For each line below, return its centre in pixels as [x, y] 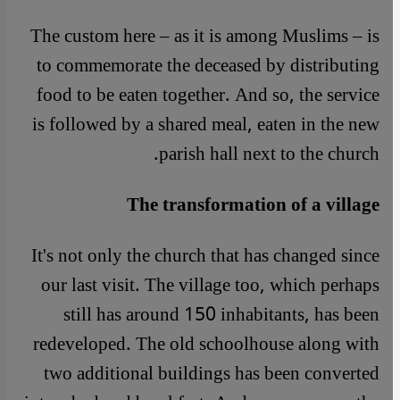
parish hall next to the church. [269, 154]
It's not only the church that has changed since [205, 255]
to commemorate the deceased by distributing [208, 65]
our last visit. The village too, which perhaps [210, 285]
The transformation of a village [253, 204]
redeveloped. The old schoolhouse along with [206, 344]
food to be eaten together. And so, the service [208, 95]
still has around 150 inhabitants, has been [221, 314]
